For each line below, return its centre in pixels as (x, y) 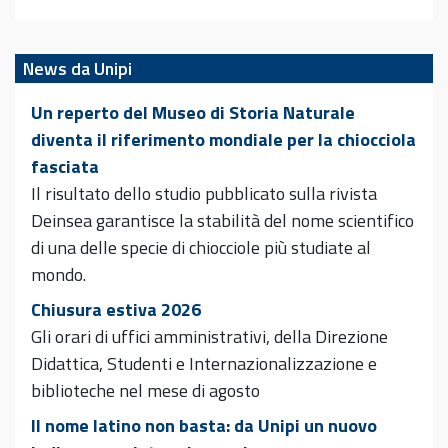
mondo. (58, 275)
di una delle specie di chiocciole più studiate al (201, 248)
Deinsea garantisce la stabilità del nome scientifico (222, 221)
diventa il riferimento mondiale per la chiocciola (223, 140)
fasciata (65, 167)
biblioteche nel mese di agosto (145, 391)
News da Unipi (77, 69)
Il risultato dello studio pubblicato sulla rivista (204, 194)
